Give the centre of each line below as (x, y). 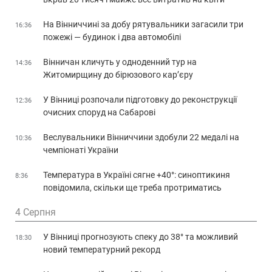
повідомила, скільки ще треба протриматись (132, 188)
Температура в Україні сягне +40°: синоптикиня (137, 175)
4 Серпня (36, 212)
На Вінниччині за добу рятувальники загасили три (143, 25)
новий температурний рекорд (102, 250)
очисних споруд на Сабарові (99, 113)
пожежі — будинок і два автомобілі (112, 37)
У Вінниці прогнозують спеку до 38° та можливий (141, 237)
